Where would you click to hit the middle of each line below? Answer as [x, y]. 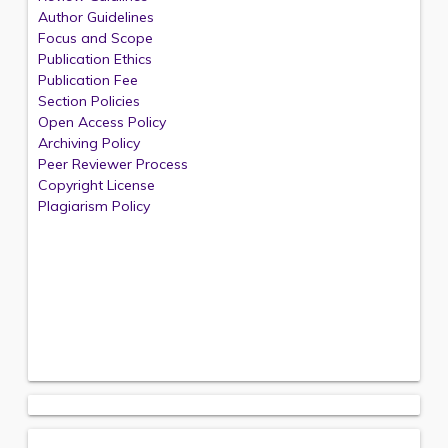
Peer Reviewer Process [113, 164]
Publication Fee [88, 80]
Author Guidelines [96, 17]
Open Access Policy [102, 122]
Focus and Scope [95, 38]
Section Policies [89, 101]
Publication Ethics [95, 59]
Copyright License [96, 185]
